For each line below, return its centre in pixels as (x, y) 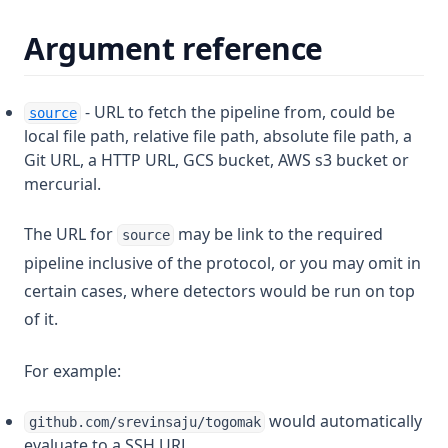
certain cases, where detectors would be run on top (219, 291)
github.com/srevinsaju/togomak (144, 422)
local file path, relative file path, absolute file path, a (218, 136)
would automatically (344, 421)
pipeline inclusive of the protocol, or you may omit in (222, 263)
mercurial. (62, 184)
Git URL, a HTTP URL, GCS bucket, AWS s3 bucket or (216, 160)
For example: (72, 371)
